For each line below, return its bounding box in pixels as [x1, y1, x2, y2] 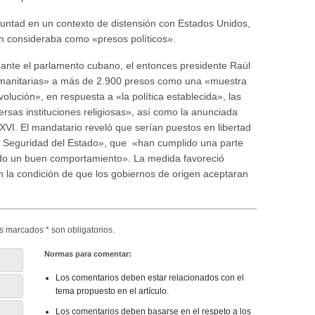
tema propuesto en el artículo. [56, 286, 169, 297]
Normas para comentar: [44, 250, 132, 259]
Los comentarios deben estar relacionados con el [56, 273, 245, 283]
